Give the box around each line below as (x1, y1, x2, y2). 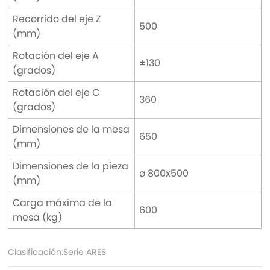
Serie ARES (63, 246, 107, 259)
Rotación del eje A (12, 48, 99, 63)
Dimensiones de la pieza (12, 159, 128, 173)
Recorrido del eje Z (12, 11, 101, 26)
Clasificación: (8, 246, 64, 259)
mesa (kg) (12, 210, 62, 224)
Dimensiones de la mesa (12, 122, 130, 136)
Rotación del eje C (12, 85, 99, 99)
